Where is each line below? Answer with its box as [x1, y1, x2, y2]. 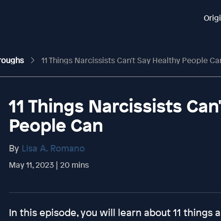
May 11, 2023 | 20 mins [8, 159, 89, 170]
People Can [8, 113, 103, 137]
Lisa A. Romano [21, 142, 85, 154]
